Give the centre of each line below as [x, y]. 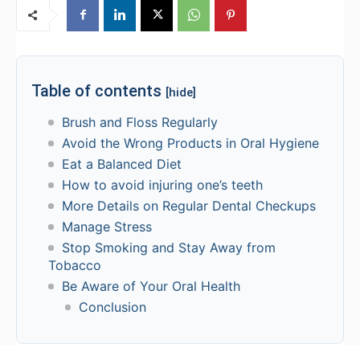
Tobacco [75, 265]
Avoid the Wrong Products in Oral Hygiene [190, 143]
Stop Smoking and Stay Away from [168, 247]
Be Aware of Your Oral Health [151, 286]
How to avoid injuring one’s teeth [162, 184]
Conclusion [112, 307]
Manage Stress [106, 226]
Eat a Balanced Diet [121, 164]
